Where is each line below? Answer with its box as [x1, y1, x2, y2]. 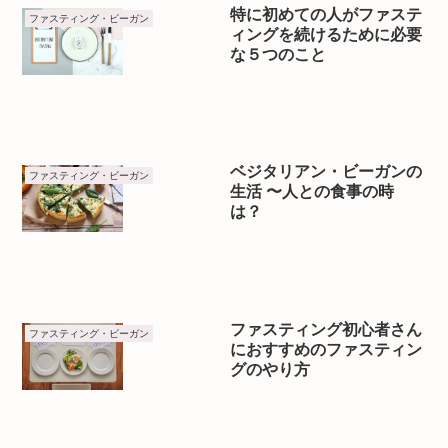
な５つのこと [230, 45, 327, 63]
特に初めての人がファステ [230, 5, 423, 23]
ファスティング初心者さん [230, 320, 423, 338]
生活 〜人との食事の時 [230, 183, 395, 201]
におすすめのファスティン [230, 340, 423, 358]
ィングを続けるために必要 [230, 25, 423, 43]
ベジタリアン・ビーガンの [230, 163, 423, 181]
